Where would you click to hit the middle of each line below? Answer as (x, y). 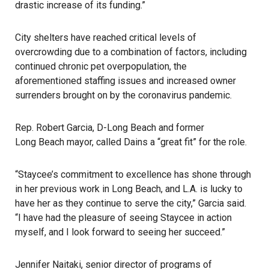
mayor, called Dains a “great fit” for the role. (156, 142)
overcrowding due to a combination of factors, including (131, 52)
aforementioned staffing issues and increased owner (125, 81)
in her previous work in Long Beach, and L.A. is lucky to (129, 189)
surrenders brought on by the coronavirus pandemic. (123, 95)
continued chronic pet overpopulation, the (101, 66)
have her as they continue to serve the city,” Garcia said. (131, 203)
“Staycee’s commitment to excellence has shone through (133, 174)
